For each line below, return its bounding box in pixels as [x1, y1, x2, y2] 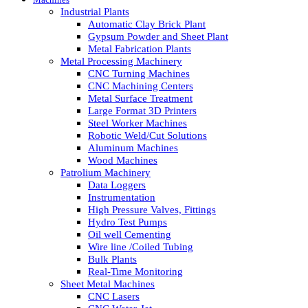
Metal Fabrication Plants [88, 43, 191, 54]
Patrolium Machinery [60, 166, 151, 178]
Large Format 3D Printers [88, 104, 197, 116]
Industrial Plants [60, 5, 129, 17]
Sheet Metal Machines [60, 278, 155, 289]
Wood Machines [88, 154, 157, 166]
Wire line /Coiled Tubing [88, 241, 193, 252]
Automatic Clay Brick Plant [88, 18, 206, 30]
